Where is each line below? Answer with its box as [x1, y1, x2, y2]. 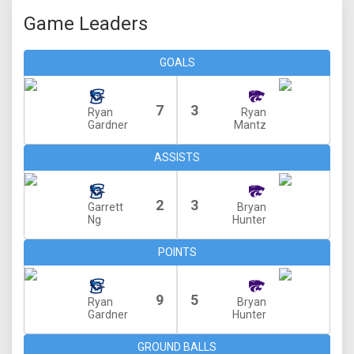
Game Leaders [24, 13, 148, 35]
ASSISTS [154, 151, 200, 164]
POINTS [157, 246, 197, 258]
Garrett [88, 201, 123, 213]
